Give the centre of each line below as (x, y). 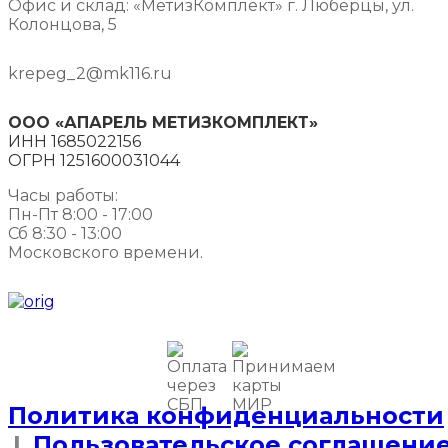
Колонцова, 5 (62, 25)
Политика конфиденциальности (226, 415)
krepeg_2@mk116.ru (90, 74)
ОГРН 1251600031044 (94, 161)
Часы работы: (63, 196)
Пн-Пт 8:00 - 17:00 (80, 215)
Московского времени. (105, 253)
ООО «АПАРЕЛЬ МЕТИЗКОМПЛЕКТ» (163, 123)
